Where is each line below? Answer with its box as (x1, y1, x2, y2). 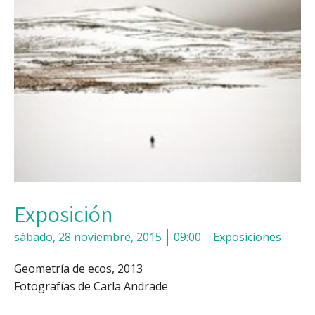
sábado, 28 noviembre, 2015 (14, 229, 162, 245)
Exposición (14, 198, 113, 229)
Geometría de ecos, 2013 (14, 260, 143, 276)
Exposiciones (213, 229, 281, 245)
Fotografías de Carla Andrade (14, 278, 168, 294)
